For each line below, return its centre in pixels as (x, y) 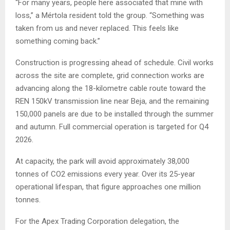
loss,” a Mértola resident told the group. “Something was (110, 16)
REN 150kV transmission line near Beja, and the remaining (112, 101)
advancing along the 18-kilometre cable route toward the (111, 89)
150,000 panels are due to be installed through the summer (114, 114)
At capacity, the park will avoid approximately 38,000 (102, 161)
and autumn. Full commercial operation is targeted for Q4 (112, 127)
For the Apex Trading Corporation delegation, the (97, 222)
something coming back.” (58, 41)
